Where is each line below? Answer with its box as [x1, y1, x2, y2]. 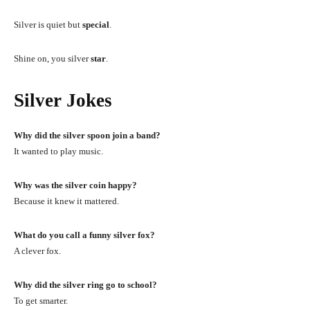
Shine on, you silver [14, 53, 91, 64]
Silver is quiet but [14, 19, 82, 30]
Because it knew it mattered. [14, 195, 119, 206]
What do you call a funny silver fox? [14, 229, 155, 240]
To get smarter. [14, 295, 68, 306]
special [82, 19, 109, 30]
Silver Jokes [14, 89, 112, 111]
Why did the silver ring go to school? [14, 279, 157, 290]
